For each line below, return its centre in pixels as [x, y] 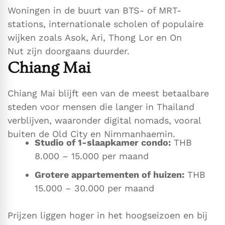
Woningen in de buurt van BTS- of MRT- [94, 11]
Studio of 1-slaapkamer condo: [103, 143]
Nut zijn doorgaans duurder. [69, 51]
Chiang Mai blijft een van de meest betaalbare [108, 93]
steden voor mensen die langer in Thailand [101, 107]
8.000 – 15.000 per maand [92, 156]
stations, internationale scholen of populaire [105, 24]
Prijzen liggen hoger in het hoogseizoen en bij [107, 215]
